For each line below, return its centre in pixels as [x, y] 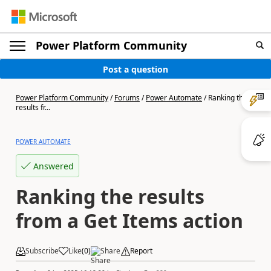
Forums [127, 98]
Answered [54, 166]
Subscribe [42, 251]
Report [141, 251]
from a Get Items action [129, 220]
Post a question [135, 69]
